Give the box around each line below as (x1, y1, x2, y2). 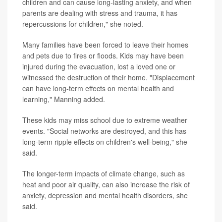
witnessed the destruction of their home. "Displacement (22, 72, 195, 83)
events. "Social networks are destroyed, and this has (22, 126, 186, 136)
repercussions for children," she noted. (22, 19, 143, 29)
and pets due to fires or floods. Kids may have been (22, 51, 184, 61)
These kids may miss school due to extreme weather (22, 115, 187, 125)
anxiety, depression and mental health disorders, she (22, 190, 188, 201)
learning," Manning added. (22, 94, 105, 105)
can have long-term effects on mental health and (22, 83, 174, 94)
